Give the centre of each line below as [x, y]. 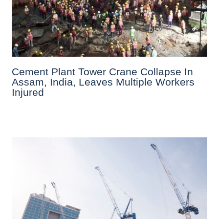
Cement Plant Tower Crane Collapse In [102, 71]
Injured [28, 92]
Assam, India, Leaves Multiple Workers [103, 82]
